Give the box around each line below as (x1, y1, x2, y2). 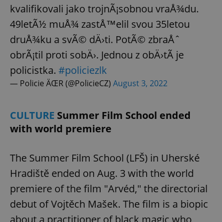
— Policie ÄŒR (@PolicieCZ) (10, 77, 113, 89)
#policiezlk (58, 63, 107, 77)
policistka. (10, 63, 58, 77)
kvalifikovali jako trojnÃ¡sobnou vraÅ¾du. (10, 1, 199, 15)
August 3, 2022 (113, 77, 167, 89)
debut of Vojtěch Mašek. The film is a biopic (10, 197, 208, 211)
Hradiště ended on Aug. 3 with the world (10, 166, 194, 180)
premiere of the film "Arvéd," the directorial (10, 181, 208, 195)
